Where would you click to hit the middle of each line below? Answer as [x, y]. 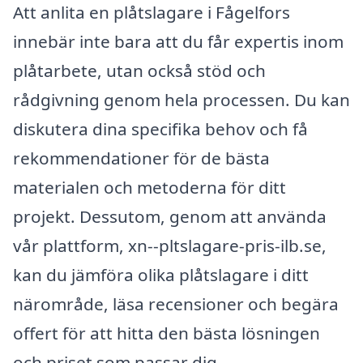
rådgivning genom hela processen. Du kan [181, 99]
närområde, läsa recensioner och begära [176, 303]
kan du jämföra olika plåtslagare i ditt [161, 274]
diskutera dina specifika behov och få [160, 128]
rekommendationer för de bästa [141, 158]
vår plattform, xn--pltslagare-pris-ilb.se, [170, 245]
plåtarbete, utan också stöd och [139, 70]
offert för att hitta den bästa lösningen [167, 333]
